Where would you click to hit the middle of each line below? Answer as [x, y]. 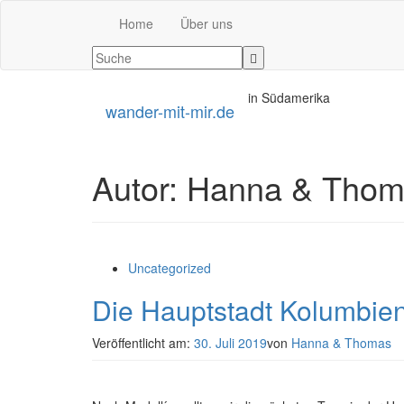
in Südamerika [289, 97]
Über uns [207, 23]
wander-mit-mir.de [170, 111]
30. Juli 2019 [230, 343]
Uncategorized [170, 268]
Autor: [139, 187]
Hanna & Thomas [341, 343]
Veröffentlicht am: [143, 343]
